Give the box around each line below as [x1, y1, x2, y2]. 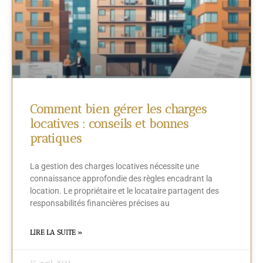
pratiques [30, 131, 82, 146]
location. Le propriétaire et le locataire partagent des [30, 186, 219, 196]
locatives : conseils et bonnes [30, 116, 188, 131]
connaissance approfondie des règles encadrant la [30, 174, 213, 184]
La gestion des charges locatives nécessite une [30, 161, 199, 171]
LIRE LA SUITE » [30, 228, 82, 237]
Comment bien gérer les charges [30, 102, 207, 117]
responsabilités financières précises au [30, 198, 170, 208]
